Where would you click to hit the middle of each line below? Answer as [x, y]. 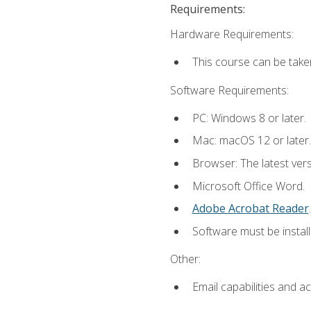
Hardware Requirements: [232, 34]
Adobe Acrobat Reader [250, 209]
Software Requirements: [229, 90]
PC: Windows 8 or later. [249, 118]
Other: [185, 259]
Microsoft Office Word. [248, 186]
